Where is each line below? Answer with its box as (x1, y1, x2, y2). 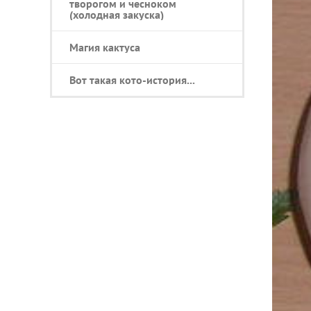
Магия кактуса (69, 40, 140, 54)
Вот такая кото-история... (69, 72, 195, 87)
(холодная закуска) (69, 7, 164, 22)
